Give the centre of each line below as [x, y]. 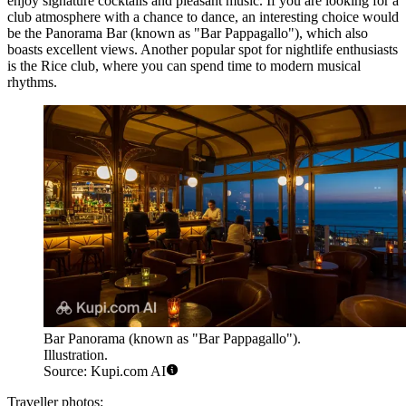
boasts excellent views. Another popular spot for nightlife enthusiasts [203, 50]
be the [26, 34]
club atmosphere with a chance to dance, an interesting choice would [203, 17]
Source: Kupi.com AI [105, 371]
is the [24, 66]
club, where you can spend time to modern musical [214, 66]
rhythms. [32, 82]
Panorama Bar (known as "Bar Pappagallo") [172, 34]
